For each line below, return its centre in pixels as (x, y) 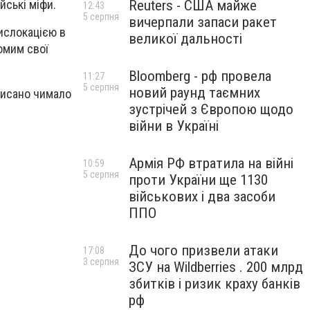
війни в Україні (174, 126)
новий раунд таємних (194, 93)
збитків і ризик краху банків (215, 284)
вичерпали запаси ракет (203, 22)
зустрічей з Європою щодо (211, 109)
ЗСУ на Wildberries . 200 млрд (216, 267)
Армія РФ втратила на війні (211, 163)
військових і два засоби (202, 197)
